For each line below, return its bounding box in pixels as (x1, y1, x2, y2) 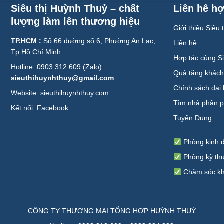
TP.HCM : (11, 37, 42, 45)
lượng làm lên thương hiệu (11, 16, 140, 27)
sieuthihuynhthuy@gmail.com (11, 74, 114, 82)
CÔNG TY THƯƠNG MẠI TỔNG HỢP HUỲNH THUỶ (28, 207, 196, 215)
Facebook (37, 104, 69, 112)
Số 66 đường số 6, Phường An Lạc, (41, 37, 156, 45)
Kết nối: (11, 104, 37, 112)
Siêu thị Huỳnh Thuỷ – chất (11, 3, 140, 14)
